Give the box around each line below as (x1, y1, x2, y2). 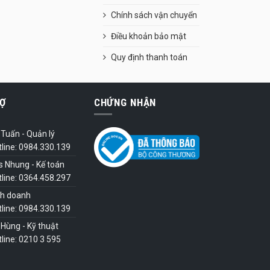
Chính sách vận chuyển (111, 10, 197, 20)
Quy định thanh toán (111, 52, 187, 63)
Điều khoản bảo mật (111, 31, 186, 42)
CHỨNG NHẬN (93, 96, 157, 109)
